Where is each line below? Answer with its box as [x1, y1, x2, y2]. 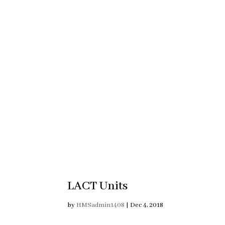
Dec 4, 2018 [130, 200, 164, 209]
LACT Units [67, 178, 128, 194]
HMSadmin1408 [76, 200, 125, 209]
